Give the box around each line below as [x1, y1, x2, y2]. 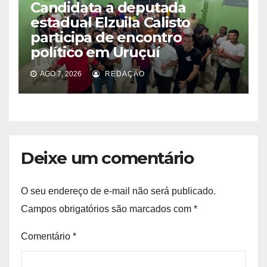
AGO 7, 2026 [39, 70, 82, 79]
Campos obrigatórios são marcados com [21, 203, 194, 214]
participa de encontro [30, 29, 182, 46]
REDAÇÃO [103, 70, 145, 79]
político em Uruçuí [30, 44, 160, 61]
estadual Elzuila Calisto [30, 14, 191, 32]
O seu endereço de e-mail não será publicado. [21, 185, 216, 196]
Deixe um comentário [21, 148, 194, 169]
